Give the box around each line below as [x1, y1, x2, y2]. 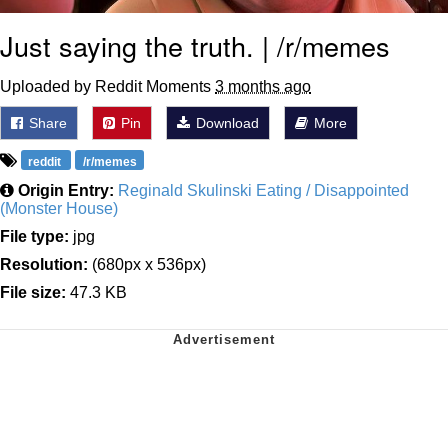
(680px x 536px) [88, 255, 206, 273]
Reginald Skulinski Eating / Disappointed [118, 181, 409, 199]
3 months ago [215, 77, 311, 95]
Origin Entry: [18, 181, 114, 199]
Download [192, 114, 259, 131]
